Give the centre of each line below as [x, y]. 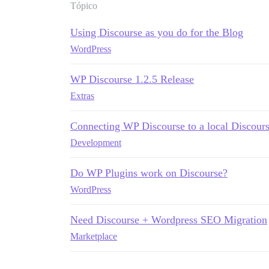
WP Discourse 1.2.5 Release [132, 79]
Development [96, 142]
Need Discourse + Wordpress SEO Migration [169, 219]
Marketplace [94, 236]
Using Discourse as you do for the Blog [157, 32]
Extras [82, 95]
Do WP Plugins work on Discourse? [149, 173]
